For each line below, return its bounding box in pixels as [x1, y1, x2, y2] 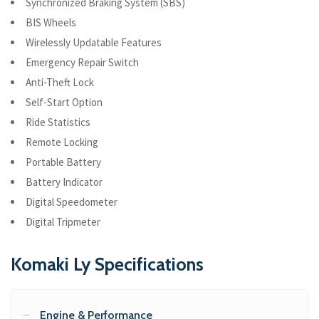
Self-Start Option [26, 95, 103, 110]
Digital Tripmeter [26, 215, 100, 229]
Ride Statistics [26, 115, 90, 130]
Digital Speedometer [26, 195, 117, 209]
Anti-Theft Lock [26, 75, 94, 90]
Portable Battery [26, 155, 101, 169]
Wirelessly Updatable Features [26, 36, 162, 50]
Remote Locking [26, 135, 98, 150]
